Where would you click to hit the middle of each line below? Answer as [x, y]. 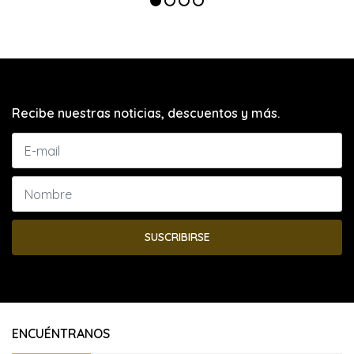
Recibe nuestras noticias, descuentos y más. [146, 113]
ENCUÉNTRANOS [61, 333]
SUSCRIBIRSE [177, 237]
